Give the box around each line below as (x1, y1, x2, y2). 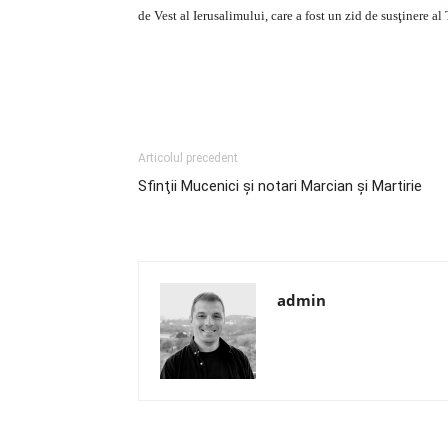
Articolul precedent (138, 151, 238, 165)
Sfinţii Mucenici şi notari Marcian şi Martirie (138, 177, 422, 195)
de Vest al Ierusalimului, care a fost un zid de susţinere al (138, 8, 445, 23)
